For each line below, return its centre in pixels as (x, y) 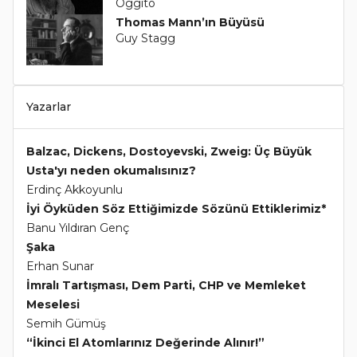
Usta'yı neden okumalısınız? (111, 171)
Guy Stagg (145, 39)
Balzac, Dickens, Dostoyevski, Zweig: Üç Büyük (169, 152)
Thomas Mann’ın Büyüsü (190, 23)
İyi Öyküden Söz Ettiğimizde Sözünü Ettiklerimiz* (176, 209)
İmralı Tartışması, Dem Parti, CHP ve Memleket (166, 286)
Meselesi (53, 305)
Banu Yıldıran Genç (78, 228)
